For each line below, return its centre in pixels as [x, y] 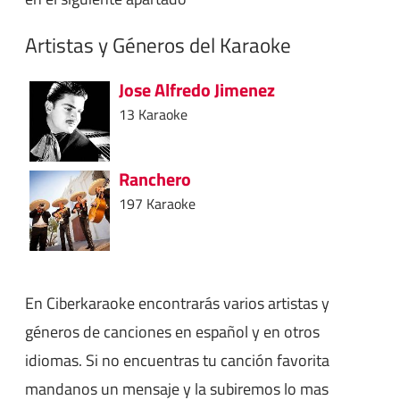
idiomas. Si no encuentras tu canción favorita [177, 360]
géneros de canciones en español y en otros [172, 331]
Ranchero [155, 179]
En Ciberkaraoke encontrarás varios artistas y [177, 303]
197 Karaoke [157, 203]
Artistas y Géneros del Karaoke [158, 45]
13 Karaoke [153, 114]
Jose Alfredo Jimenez [197, 90]
